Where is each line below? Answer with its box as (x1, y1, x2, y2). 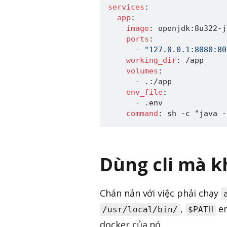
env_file (126, 87, 163, 97)
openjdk (154, 23, 190, 33)
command (126, 108, 158, 118)
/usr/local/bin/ (102, 205, 178, 215)
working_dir (126, 55, 176, 65)
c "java (185, 108, 222, 118)
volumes (126, 66, 158, 75)
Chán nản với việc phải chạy (100, 187, 221, 200)
